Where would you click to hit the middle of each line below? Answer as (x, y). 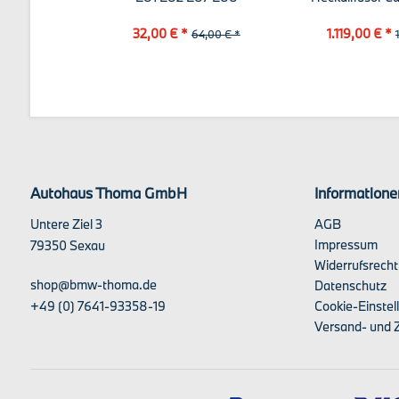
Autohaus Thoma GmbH (108, 193)
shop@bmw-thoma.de (93, 285)
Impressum (346, 244)
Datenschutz (350, 285)
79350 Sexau (67, 245)
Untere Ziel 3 (66, 224)
